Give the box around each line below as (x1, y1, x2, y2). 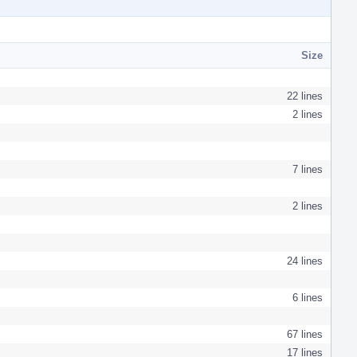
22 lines (287, 89, 323, 102)
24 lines (287, 254, 323, 267)
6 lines (292, 291, 323, 304)
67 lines (287, 328, 323, 340)
